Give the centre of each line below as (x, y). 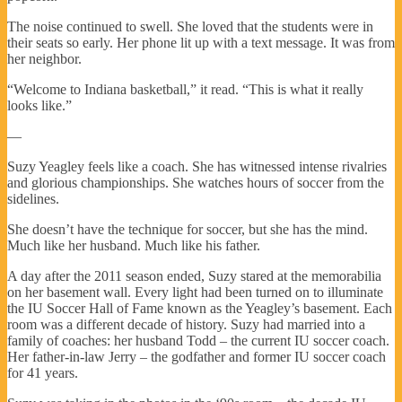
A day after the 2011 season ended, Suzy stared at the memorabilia (194, 275)
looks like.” (39, 105)
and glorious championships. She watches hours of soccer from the (196, 182)
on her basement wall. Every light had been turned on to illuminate (195, 292)
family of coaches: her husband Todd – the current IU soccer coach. (198, 340)
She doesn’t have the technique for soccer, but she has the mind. (188, 229)
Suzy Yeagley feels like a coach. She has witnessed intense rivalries (197, 166)
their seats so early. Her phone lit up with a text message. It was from (201, 42)
